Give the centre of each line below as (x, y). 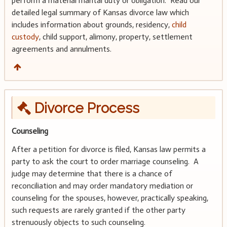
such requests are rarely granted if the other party (98, 210)
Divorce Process (85, 108)
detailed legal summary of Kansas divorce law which (100, 12)
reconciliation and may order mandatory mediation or (102, 186)
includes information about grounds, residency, (91, 24)
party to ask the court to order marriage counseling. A (105, 162)
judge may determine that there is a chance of (92, 174)
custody (25, 36)
